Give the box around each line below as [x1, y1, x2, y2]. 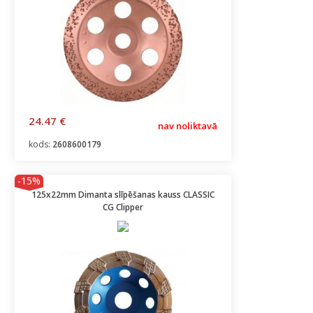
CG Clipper [103, 201, 143, 213]
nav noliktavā [158, 119, 217, 132]
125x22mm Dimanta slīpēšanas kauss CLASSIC [31, 189, 214, 201]
